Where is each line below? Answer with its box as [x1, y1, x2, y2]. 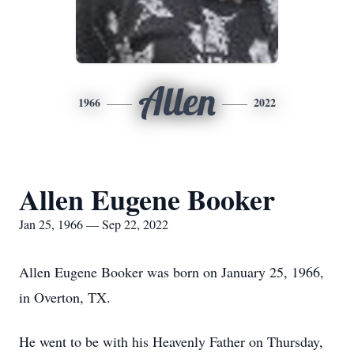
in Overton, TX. [19, 288, 111, 307]
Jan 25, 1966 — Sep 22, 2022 [19, 216, 168, 232]
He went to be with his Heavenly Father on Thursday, [19, 332, 323, 351]
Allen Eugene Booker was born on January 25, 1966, [19, 262, 324, 281]
